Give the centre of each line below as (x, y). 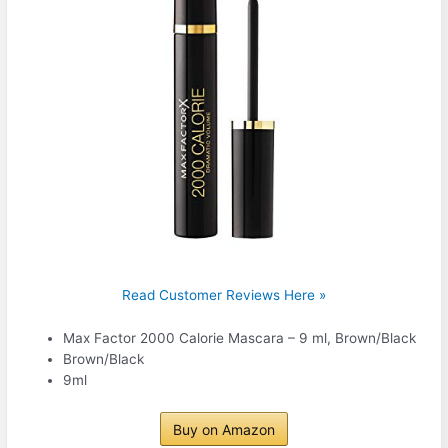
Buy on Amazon (224, 429)
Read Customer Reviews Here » (224, 295)
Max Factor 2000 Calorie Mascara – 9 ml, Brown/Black (240, 338)
